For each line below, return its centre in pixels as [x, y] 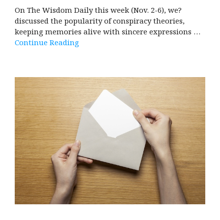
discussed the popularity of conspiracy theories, [100, 20]
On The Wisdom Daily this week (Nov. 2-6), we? [98, 10]
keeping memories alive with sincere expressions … [108, 31]
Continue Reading [47, 42]
